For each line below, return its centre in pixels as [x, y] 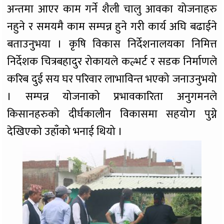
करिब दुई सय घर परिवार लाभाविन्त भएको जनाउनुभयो [112, 79]
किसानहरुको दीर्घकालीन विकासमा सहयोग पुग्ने [112, 114]
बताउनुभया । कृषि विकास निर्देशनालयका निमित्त [112, 44]
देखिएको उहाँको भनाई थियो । [65, 132]
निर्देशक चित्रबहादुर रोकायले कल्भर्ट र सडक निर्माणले [112, 62]
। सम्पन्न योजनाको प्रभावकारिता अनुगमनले [112, 97]
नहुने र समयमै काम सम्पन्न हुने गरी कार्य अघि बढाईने [112, 27]
